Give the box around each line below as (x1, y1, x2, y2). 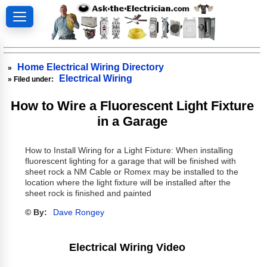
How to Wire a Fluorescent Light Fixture (11, 98, 254, 113)
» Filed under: (8, 74, 56, 83)
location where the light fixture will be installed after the (24, 178, 231, 188)
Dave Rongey (52, 208, 104, 218)
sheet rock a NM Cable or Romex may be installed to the (24, 167, 238, 177)
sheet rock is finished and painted (24, 189, 151, 198)
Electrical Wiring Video (69, 241, 186, 253)
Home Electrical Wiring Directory (17, 61, 164, 72)
